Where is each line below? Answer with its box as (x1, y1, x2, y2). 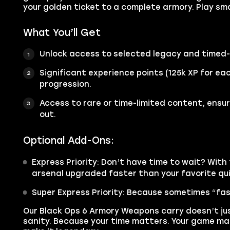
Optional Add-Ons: (23, 135, 114, 147)
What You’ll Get (23, 26, 101, 39)
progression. (39, 80, 91, 89)
